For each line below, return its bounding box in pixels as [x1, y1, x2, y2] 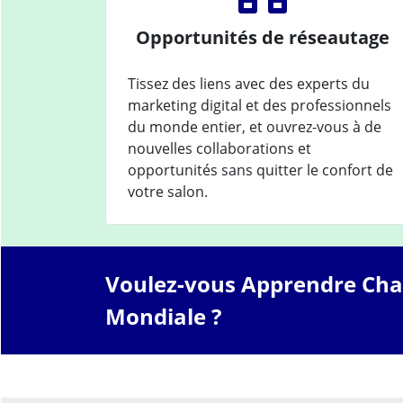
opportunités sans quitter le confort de [128, 159, 393, 180]
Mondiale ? [105, 300, 221, 331]
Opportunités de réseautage [136, 24, 390, 49]
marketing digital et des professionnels [128, 94, 391, 115]
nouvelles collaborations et [128, 138, 311, 158]
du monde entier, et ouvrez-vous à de [128, 116, 381, 137]
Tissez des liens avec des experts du [128, 73, 370, 94]
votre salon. [128, 181, 208, 201]
